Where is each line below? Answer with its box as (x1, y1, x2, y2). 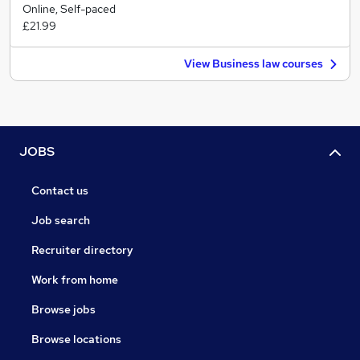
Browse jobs (31, 302, 96, 317)
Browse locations (31, 332, 121, 347)
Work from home (31, 272, 118, 288)
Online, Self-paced (22, 2, 116, 16)
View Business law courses (184, 56, 323, 71)
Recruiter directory (31, 243, 133, 258)
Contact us (31, 183, 88, 198)
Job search (31, 213, 90, 228)
